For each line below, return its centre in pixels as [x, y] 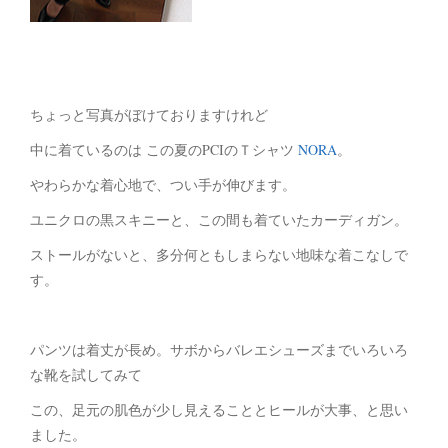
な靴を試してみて [86, 375]
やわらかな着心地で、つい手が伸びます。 [163, 185]
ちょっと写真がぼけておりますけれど [149, 115]
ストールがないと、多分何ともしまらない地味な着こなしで [219, 255]
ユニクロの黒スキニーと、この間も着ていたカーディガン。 [219, 220]
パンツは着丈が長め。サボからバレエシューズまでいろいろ [219, 350]
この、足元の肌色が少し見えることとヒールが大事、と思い [219, 410]
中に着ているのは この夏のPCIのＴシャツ [164, 150]
